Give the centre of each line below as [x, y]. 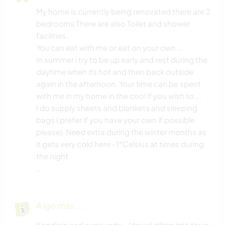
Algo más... [61, 205]
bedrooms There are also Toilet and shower [113, 23]
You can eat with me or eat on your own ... [110, 47]
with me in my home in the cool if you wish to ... [119, 95]
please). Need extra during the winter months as [121, 132]
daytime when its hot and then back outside [115, 71]
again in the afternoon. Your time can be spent [119, 83]
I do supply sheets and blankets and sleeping [117, 107]
